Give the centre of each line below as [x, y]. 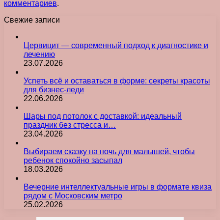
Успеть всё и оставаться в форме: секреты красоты [117, 81]
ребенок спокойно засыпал [73, 161]
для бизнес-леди [54, 90]
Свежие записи [32, 20]
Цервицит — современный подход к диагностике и [116, 46]
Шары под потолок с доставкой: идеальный [103, 116]
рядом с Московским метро [73, 196]
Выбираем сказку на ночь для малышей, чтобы [109, 152]
